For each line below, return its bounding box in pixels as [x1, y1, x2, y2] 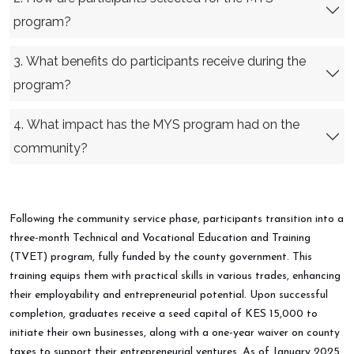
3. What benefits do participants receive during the [13, 54, 306, 70]
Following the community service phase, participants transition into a [9, 213, 344, 226]
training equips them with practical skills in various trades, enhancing [9, 270, 341, 283]
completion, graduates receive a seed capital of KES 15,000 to [9, 308, 318, 321]
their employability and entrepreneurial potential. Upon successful [9, 289, 328, 302]
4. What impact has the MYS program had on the [13, 117, 299, 133]
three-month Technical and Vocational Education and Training [9, 232, 311, 245]
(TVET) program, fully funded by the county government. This [9, 251, 312, 264]
